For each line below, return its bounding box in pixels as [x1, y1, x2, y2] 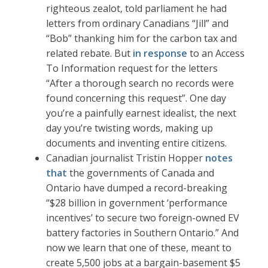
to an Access [187, 47, 245, 60]
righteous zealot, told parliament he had [46, 2, 227, 16]
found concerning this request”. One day [46, 92, 227, 105]
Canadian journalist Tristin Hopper [46, 151, 206, 165]
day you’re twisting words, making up [46, 121, 214, 135]
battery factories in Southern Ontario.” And [46, 226, 239, 240]
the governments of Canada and [67, 166, 215, 180]
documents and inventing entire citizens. [46, 136, 227, 150]
